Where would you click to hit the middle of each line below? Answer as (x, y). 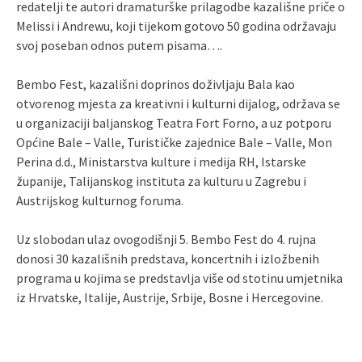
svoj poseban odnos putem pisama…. (119, 45)
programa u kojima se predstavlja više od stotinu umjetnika (179, 278)
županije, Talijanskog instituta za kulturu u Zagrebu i (161, 181)
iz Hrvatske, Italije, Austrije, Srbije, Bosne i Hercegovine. (170, 297)
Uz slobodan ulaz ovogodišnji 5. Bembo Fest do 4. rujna (166, 239)
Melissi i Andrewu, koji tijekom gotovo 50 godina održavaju (176, 25)
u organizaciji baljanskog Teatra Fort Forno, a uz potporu (174, 122)
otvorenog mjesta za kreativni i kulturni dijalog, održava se (178, 103)
